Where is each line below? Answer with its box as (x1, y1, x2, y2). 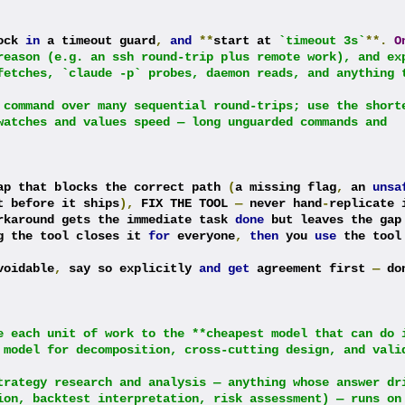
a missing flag (234, 179, 336, 194)
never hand (241, 195, 322, 211)
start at (212, 33, 278, 48)
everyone (169, 228, 235, 243)
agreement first (249, 260, 372, 276)
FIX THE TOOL (133, 195, 235, 211)
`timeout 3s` (278, 33, 365, 48)
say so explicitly (61, 260, 199, 276)
